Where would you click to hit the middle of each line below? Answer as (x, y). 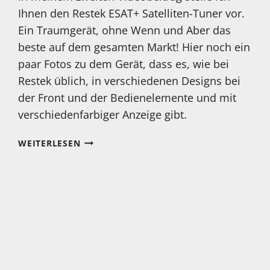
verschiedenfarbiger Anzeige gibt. (103, 114)
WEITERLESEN (49, 143)
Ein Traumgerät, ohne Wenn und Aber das (125, 30)
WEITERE (99, 168)
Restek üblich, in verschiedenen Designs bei (130, 80)
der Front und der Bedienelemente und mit (127, 97)
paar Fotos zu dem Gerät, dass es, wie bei (124, 64)
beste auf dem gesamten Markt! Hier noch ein (134, 47)
